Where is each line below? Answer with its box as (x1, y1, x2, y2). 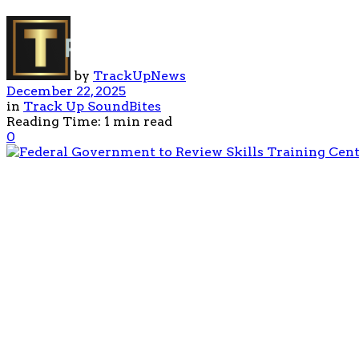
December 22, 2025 (6, 83, 126, 99)
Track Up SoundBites (23, 98, 161, 114)
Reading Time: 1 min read (6, 113, 172, 129)
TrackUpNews (93, 67, 186, 83)
